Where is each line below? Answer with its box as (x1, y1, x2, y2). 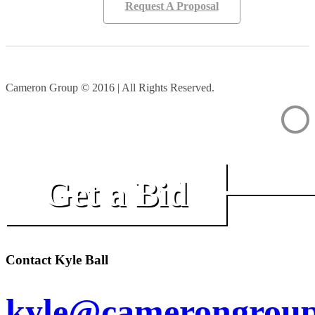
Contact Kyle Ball (6, 252, 108, 267)
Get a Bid (44, 174, 188, 214)
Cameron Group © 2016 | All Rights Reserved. (6, 82, 214, 94)
